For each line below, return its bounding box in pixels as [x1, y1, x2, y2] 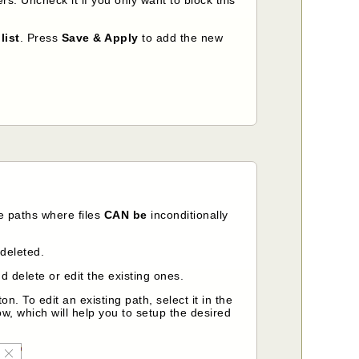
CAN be [103, 208, 147, 222]
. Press [19, 30, 62, 44]
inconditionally [147, 208, 228, 222]
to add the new [138, 30, 224, 44]
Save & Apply [61, 30, 139, 44]
